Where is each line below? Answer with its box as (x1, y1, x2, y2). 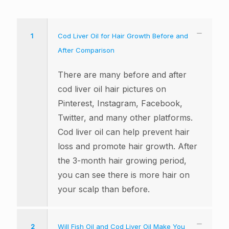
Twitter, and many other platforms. (58, 112, 193, 123)
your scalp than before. (58, 184, 150, 195)
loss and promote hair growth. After (58, 141, 197, 152)
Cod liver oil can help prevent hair (58, 127, 190, 138)
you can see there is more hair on (58, 170, 190, 180)
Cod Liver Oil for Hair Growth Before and (58, 32, 188, 40)
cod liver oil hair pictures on (58, 84, 166, 95)
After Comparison (58, 46, 114, 55)
